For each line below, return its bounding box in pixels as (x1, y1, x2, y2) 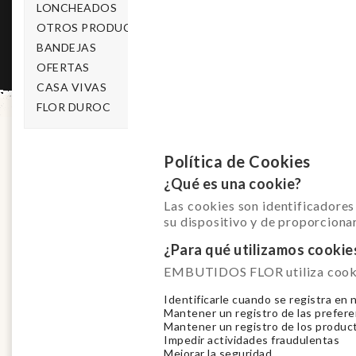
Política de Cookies (164, 152, 311, 171)
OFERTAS (37, 60, 90, 74)
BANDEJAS (37, 41, 96, 54)
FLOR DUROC (37, 100, 110, 114)
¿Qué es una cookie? (164, 175, 302, 192)
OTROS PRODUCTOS (37, 21, 156, 34)
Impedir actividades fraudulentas (164, 333, 340, 346)
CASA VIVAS (37, 80, 106, 94)
